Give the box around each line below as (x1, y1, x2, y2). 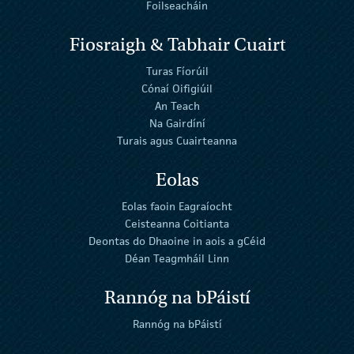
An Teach (154, 98, 200, 113)
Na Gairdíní (149, 115, 205, 130)
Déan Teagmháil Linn (125, 250, 229, 265)
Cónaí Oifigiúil (141, 81, 213, 96)
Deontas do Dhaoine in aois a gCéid (88, 233, 265, 248)
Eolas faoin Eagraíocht (122, 198, 232, 213)
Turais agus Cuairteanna (117, 133, 237, 148)
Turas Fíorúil (145, 63, 209, 78)
